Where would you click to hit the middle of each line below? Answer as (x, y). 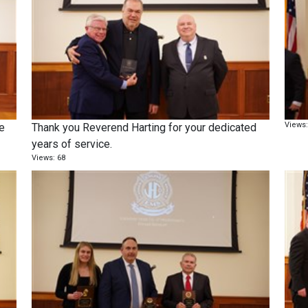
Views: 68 (49, 158)
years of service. (72, 144)
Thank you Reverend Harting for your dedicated (144, 128)
